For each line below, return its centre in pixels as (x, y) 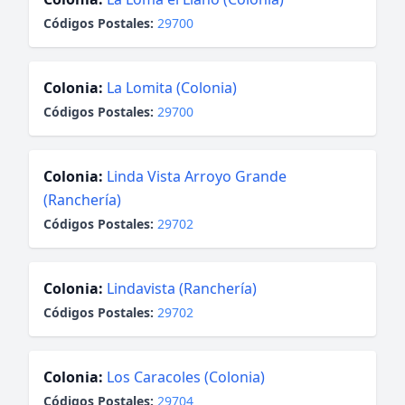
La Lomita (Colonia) (172, 88)
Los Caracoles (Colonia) (186, 377)
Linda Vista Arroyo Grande (197, 176)
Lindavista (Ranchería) (182, 288)
